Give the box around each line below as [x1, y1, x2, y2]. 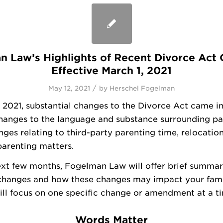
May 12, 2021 [48, 84, 90, 92]
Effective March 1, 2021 [51, 64, 172, 77]
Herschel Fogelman [110, 84, 175, 92]
